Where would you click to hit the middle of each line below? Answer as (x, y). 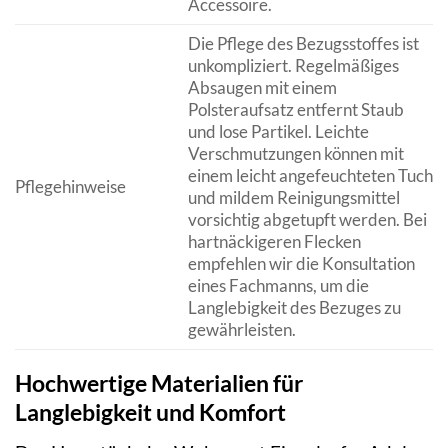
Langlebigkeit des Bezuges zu (294, 307)
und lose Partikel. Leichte (278, 131)
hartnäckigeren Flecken (274, 241)
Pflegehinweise (70, 186)
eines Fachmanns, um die (278, 285)
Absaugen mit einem (262, 87)
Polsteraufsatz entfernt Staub (295, 109)
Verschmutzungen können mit (295, 153)
